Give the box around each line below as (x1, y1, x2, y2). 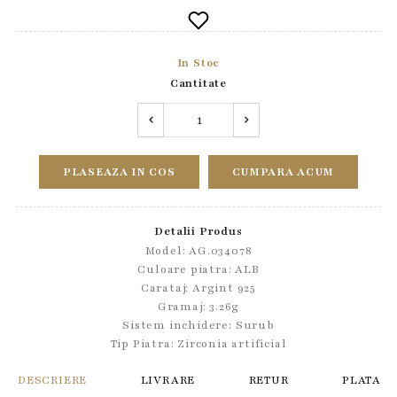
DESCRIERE (18, 373, 88, 387)
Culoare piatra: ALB (137, 262, 260, 276)
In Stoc (176, 56, 221, 70)
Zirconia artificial (177, 337, 287, 351)
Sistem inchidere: (122, 318, 236, 332)
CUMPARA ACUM (231, 165, 334, 179)
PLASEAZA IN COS (63, 165, 175, 179)
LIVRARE (140, 373, 196, 387)
